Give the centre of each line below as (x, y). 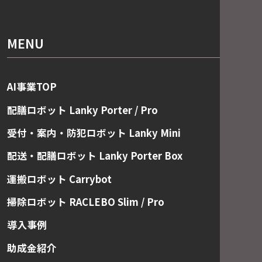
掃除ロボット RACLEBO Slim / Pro (86, 202)
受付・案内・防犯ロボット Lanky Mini (94, 133)
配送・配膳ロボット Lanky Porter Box (95, 156)
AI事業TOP (32, 87)
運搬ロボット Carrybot (59, 179)
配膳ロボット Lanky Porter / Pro (82, 110)
